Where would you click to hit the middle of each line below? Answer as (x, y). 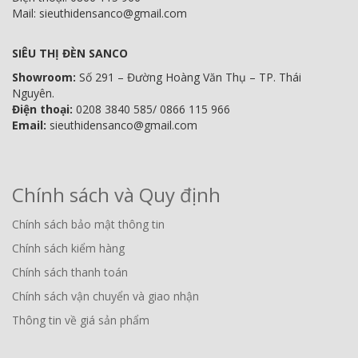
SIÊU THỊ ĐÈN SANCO (70, 54)
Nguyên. (33, 93)
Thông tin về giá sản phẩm (81, 320)
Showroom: (46, 78)
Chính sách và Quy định (116, 195)
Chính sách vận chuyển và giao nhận (105, 296)
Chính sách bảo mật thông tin (88, 225)
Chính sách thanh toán (70, 272)
